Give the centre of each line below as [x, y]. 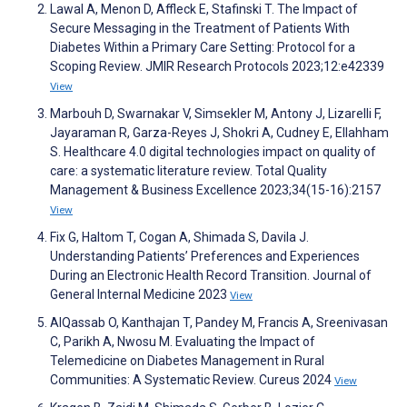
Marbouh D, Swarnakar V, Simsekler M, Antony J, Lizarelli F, [216, 113]
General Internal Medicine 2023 [140, 294]
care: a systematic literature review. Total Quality [189, 170]
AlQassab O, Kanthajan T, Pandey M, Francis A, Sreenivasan [219, 322]
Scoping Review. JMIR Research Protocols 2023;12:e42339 [217, 66]
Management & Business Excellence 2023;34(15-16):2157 [215, 189]
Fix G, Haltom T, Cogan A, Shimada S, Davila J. [179, 237]
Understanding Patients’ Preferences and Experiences [205, 256]
